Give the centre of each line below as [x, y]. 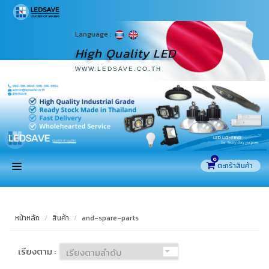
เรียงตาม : [37, 252]
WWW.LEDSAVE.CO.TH [118, 68]
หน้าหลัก [27, 218]
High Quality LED [125, 53]
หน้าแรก [134, 202]
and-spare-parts [110, 218]
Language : [94, 34]
